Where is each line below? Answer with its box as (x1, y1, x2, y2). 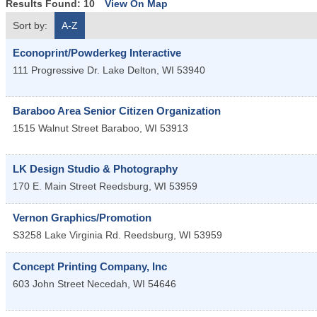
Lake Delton (103, 64, 156, 76)
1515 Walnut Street (13, 122, 98, 134)
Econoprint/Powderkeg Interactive (13, 47, 181, 59)
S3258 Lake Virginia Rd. (13, 229, 121, 241)
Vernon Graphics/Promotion (13, 212, 151, 224)
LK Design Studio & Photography (13, 163, 178, 175)
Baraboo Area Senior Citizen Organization (13, 105, 221, 117)
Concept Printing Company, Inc (13, 260, 167, 273)
